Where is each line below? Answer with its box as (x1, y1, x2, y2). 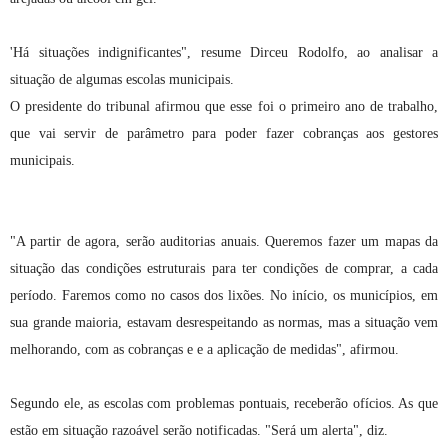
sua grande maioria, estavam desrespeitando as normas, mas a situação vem (10, 314, 438, 330)
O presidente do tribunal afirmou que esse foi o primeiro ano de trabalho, (10, 98, 438, 114)
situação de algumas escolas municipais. (10, 71, 234, 87)
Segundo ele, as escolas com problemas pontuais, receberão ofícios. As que (10, 395, 438, 411)
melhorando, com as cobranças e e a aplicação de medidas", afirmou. (10, 341, 399, 357)
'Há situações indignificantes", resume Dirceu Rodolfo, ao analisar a (10, 44, 438, 60)
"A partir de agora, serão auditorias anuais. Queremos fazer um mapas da (10, 233, 438, 249)
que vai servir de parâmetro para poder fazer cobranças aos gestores (10, 125, 438, 141)
